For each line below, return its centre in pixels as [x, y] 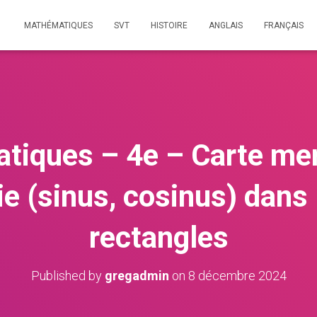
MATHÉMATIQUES [58, 25]
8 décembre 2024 [237, 276]
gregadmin [137, 276]
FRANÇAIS [284, 25]
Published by [68, 276]
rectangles [158, 237]
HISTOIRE [169, 25]
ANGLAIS [226, 25]
